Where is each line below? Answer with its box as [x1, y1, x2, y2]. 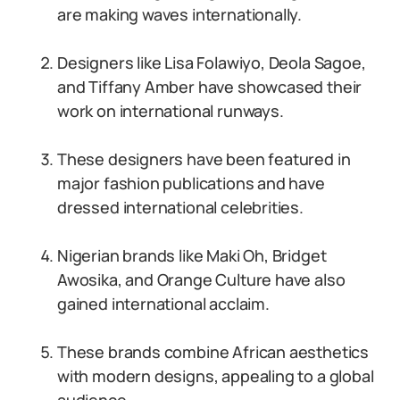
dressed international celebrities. [57, 196, 304, 218]
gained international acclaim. [57, 293, 270, 314]
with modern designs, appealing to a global [57, 365, 374, 387]
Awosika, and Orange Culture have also [57, 269, 346, 290]
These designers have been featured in [57, 148, 351, 170]
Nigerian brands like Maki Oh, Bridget [57, 245, 327, 266]
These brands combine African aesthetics [57, 341, 369, 362]
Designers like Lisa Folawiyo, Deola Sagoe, [57, 52, 366, 73]
